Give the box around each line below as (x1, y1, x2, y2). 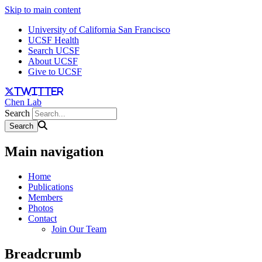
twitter (14, 87, 63, 96)
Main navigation (5, 143, 104, 159)
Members (28, 192, 63, 202)
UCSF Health (28, 35, 79, 45)
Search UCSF (28, 46, 80, 56)
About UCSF (28, 56, 78, 66)
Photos (28, 202, 53, 213)
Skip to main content (5, 5, 81, 15)
